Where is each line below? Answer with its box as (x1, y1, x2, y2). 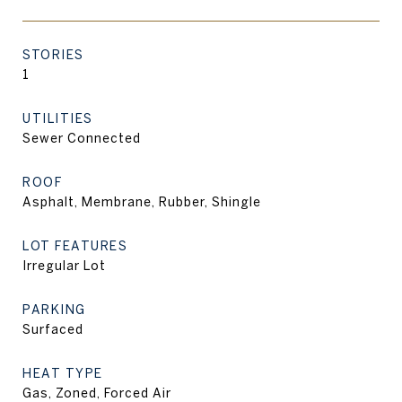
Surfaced (22, 322, 83, 336)
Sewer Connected (22, 131, 141, 145)
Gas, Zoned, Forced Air (22, 386, 171, 400)
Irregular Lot (22, 258, 106, 273)
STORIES (22, 48, 84, 62)
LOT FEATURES (22, 239, 127, 253)
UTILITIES (22, 111, 93, 126)
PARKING (22, 302, 86, 317)
